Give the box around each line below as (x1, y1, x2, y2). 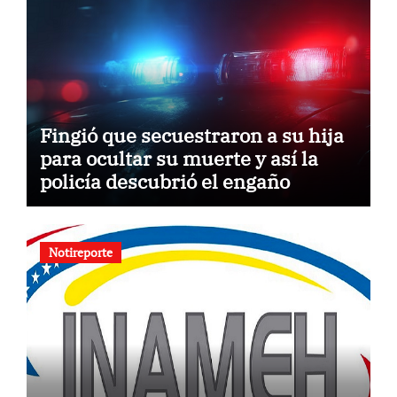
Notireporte (48, 243, 113, 261)
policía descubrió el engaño (39, 168, 290, 195)
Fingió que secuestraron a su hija (39, 122, 344, 149)
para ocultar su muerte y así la (39, 145, 318, 172)
